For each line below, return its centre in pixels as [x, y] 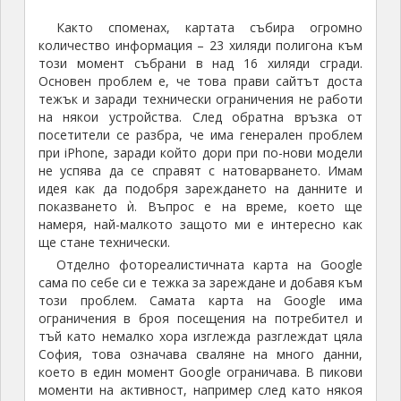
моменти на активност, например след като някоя [200, 390]
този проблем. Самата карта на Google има [200, 301]
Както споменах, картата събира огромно [209, 28]
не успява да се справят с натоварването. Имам [200, 171]
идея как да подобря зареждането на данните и [200, 189]
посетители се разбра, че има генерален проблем [200, 135]
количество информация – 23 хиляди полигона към [200, 46]
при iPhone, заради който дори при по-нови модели [200, 153]
